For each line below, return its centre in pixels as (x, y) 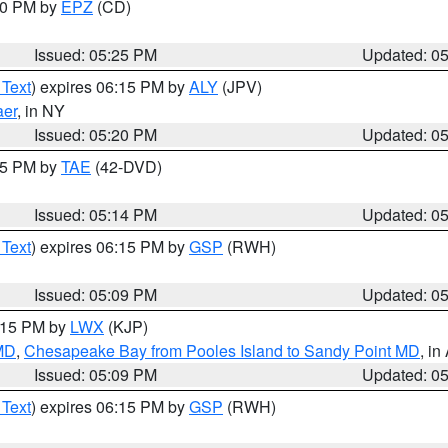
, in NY (41, 110)
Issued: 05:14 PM (96, 214)
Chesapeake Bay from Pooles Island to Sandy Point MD (222, 350)
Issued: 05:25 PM (96, 54)
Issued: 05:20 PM (96, 134)
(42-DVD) (126, 166)
